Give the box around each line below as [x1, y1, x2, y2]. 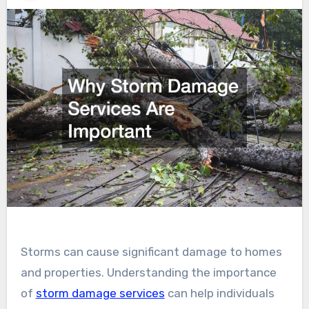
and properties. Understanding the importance [20, 265, 277, 279]
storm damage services [35, 286, 165, 300]
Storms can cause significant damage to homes [20, 244, 282, 259]
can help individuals [164, 286, 275, 300]
